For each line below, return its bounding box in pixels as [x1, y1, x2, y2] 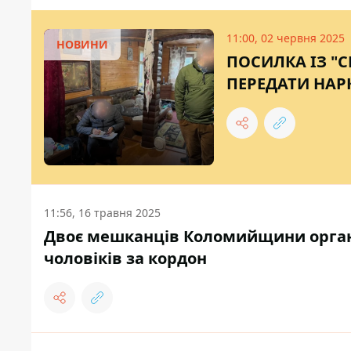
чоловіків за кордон [44, 248, 207, 270]
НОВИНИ [56, 37, 108, 52]
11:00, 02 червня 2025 [226, 31, 345, 46]
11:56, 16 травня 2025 [44, 205, 161, 221]
